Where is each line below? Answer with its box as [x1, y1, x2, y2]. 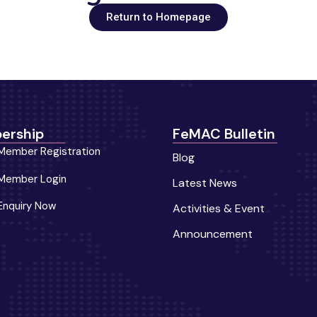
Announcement [173, 226, 253, 241]
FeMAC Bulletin [173, 124, 275, 143]
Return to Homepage [106, 10, 211, 23]
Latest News [173, 175, 237, 190]
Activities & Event [173, 200, 265, 216]
